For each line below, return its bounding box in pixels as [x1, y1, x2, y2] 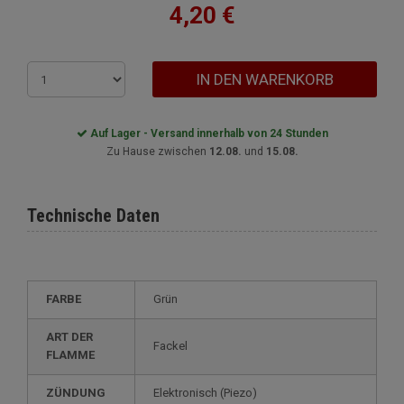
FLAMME [46, 348, 95, 362]
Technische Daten [27, 205, 160, 226]
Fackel [160, 339, 188, 353]
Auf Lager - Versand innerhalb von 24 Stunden [87, 127, 328, 140]
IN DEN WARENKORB [196, 70, 335, 88]
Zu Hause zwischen [106, 145, 209, 158]
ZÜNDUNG [54, 386, 106, 399]
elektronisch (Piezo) [160, 386, 257, 399]
